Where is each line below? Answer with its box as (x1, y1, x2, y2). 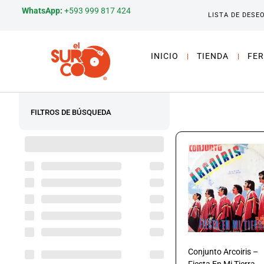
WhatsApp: (22, 6, 62, 15)
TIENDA (197, 51, 229, 61)
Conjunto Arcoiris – (188, 247, 258, 257)
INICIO (151, 51, 179, 61)
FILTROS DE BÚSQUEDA (31, 107, 111, 117)
